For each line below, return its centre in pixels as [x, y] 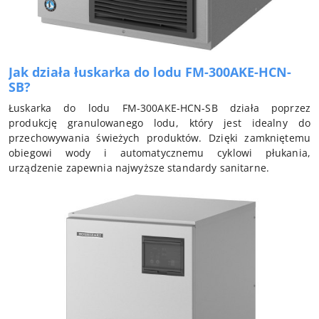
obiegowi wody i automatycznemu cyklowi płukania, [159, 153]
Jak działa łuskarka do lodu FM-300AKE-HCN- [150, 72]
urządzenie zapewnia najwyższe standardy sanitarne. [139, 168]
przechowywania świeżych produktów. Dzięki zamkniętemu [159, 138]
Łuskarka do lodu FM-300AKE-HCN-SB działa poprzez [159, 108]
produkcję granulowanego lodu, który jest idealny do [159, 123]
